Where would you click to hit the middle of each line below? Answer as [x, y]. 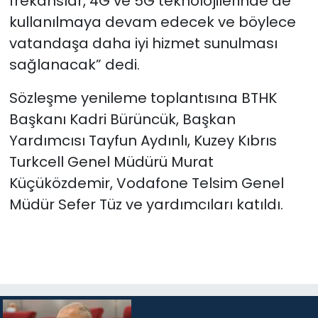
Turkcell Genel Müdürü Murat [111, 161]
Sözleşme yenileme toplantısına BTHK [143, 98]
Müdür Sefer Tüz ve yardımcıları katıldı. [146, 204]
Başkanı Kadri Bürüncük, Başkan [122, 119]
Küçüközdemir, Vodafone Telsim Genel [146, 183]
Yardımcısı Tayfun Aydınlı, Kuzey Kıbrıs [143, 140]
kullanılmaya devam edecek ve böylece [152, 22]
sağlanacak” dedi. [74, 64]
